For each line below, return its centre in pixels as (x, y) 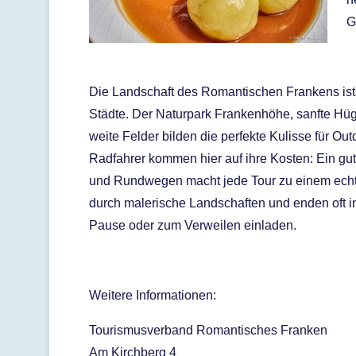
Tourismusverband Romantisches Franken (208, 330)
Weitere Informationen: (153, 295)
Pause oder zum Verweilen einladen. (193, 225)
